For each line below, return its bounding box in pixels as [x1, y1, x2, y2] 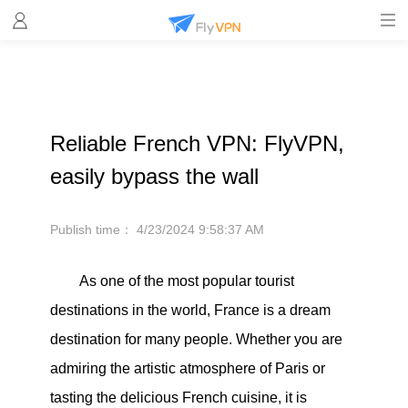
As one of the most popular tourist [78, 273, 294, 289]
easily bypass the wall [49, 164, 259, 189]
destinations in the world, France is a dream [49, 302, 331, 318]
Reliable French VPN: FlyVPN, [49, 131, 344, 156]
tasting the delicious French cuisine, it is [49, 390, 307, 405]
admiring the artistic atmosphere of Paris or [49, 361, 325, 376]
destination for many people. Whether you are [49, 331, 342, 347]
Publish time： [49, 222, 137, 237]
